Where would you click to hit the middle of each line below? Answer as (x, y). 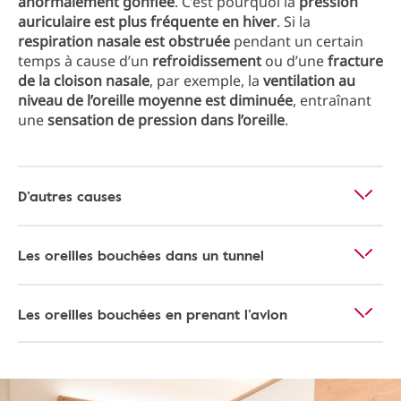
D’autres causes (70, 196)
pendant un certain (297, 41)
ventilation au (309, 81)
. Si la (294, 21)
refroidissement (207, 61)
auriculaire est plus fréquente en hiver (147, 21)
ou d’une (294, 61)
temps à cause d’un (85, 61)
